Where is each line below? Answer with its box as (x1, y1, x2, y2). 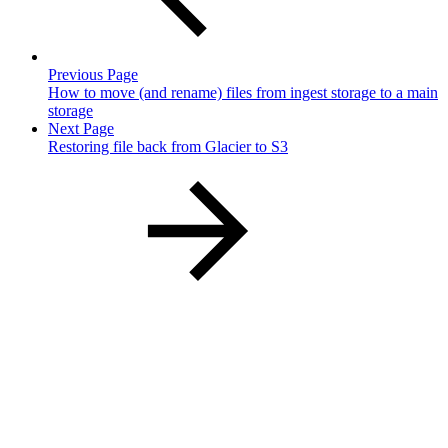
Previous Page (48, 65, 138, 83)
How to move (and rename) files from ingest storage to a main (48, 83, 438, 101)
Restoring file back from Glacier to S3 (48, 137, 288, 155)
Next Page (48, 119, 114, 137)
